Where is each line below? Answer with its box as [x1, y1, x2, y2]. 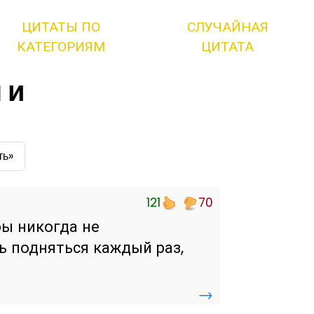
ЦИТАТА [201, 37, 254, 56]
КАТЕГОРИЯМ [17, 37, 106, 56]
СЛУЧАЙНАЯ [186, 18, 268, 36]
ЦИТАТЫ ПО [22, 18, 101, 36]
